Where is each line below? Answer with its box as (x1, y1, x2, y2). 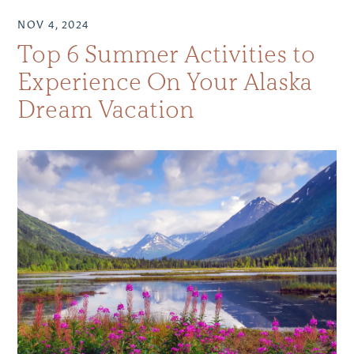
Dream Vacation (17, 95, 195, 125)
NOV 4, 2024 (17, 16, 90, 32)
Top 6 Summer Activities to (17, 40, 316, 70)
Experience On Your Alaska (17, 67, 313, 97)
